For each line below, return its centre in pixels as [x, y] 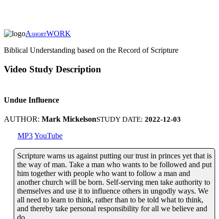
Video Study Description [53, 69]
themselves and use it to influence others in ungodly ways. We [113, 191]
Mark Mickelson [69, 119]
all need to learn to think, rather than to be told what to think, [110, 200]
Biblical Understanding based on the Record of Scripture [91, 50]
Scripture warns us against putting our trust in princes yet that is [114, 156]
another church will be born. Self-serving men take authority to [114, 182]
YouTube [48, 136]
